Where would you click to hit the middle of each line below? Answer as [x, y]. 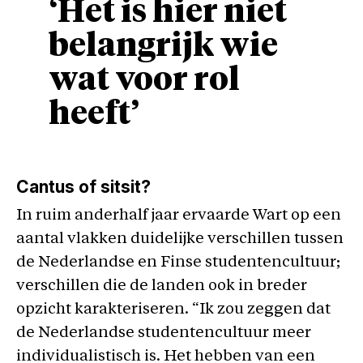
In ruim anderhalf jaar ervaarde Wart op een [179, 216]
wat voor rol [144, 81]
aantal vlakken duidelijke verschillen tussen [180, 239]
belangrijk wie [163, 47]
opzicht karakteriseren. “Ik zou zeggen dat [173, 310]
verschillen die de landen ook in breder [162, 286]
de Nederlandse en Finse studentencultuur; [178, 263]
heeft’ [94, 115]
